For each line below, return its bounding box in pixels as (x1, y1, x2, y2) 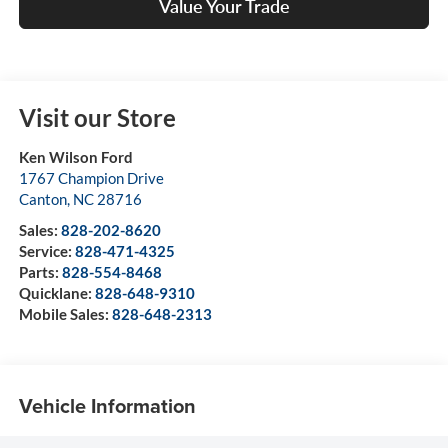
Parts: (18, 263, 62, 282)
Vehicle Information (18, 390, 196, 420)
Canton (18, 190, 67, 209)
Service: (18, 242, 75, 261)
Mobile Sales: (18, 305, 112, 324)
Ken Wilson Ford (18, 148, 133, 167)
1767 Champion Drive (18, 169, 164, 188)
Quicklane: (18, 284, 95, 303)
